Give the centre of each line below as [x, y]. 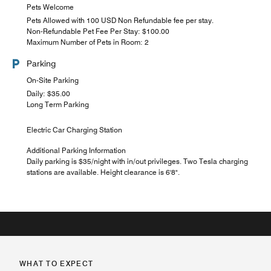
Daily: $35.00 [48, 93]
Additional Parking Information [76, 150]
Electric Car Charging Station [74, 130]
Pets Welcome [50, 7]
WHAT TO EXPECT [57, 263]
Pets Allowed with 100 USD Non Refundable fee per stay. [120, 20]
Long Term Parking [58, 104]
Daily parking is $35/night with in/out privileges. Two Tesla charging [137, 161]
